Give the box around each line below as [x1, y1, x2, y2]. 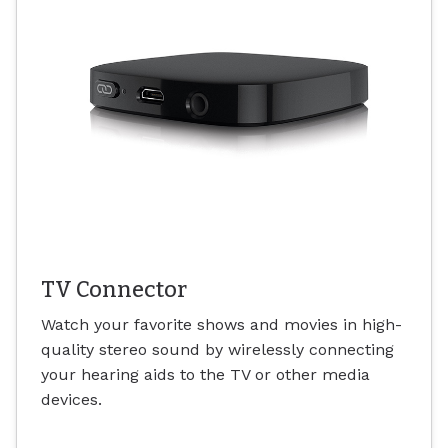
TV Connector [41, 276, 187, 303]
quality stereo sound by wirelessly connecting [41, 340, 394, 360]
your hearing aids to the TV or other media [41, 365, 370, 385]
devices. [41, 390, 102, 410]
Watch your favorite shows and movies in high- [41, 315, 402, 335]
